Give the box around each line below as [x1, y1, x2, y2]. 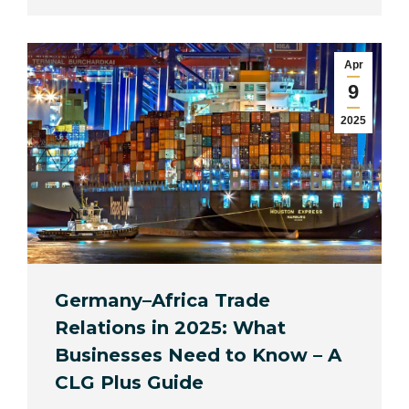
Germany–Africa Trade [55, 288, 270, 311]
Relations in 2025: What [55, 316, 286, 339]
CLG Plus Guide [55, 371, 204, 393]
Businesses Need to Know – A [55, 343, 341, 366]
